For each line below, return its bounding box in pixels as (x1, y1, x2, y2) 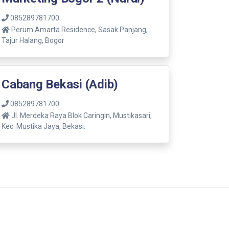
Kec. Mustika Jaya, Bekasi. (2, 122, 85, 130)
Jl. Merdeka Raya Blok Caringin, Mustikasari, (10, 111, 152, 120)
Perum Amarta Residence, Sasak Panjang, (10, 25, 148, 34)
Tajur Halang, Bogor (2, 36, 64, 44)
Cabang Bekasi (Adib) (2, 77, 119, 91)
